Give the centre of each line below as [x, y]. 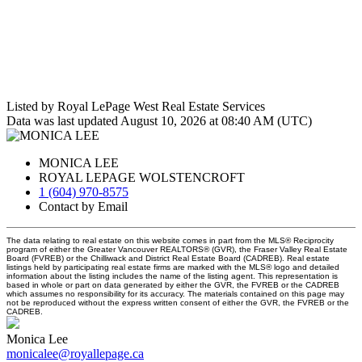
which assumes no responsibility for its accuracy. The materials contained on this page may [175, 294]
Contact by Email [83, 207]
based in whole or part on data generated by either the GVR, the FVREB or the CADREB [173, 285]
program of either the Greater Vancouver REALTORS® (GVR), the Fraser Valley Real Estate [177, 250]
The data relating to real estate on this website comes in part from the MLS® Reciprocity [170, 241]
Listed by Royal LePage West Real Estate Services [136, 107]
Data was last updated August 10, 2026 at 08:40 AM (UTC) [159, 121]
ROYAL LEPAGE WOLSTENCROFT [142, 178]
